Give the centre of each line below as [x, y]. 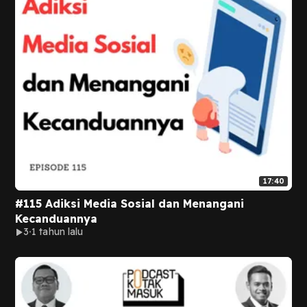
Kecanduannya [56, 219]
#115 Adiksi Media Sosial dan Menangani [130, 204]
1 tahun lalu [58, 232]
